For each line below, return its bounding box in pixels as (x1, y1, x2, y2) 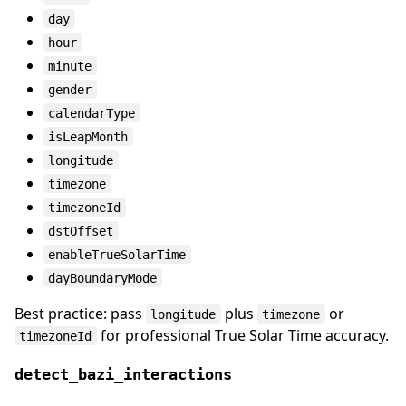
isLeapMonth (48, 129, 129, 144)
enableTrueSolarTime (48, 246, 187, 262)
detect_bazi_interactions (14, 364, 232, 383)
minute (48, 58, 92, 73)
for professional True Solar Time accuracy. (96, 324, 389, 345)
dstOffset (48, 223, 114, 238)
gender (48, 82, 92, 97)
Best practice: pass (14, 303, 146, 324)
